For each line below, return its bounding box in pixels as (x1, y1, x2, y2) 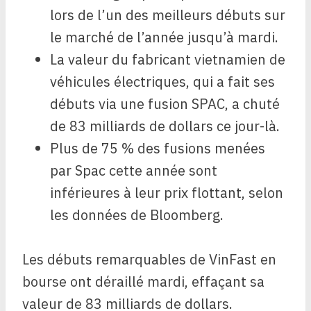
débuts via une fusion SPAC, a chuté (50, 94, 280, 114)
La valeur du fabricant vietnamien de (50, 50, 285, 69)
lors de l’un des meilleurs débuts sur (50, 6, 285, 25)
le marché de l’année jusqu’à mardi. (50, 28, 278, 47)
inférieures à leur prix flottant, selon (50, 183, 283, 203)
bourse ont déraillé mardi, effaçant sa (22, 272, 264, 292)
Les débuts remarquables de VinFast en (22, 250, 276, 269)
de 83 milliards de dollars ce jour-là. (50, 117, 280, 136)
